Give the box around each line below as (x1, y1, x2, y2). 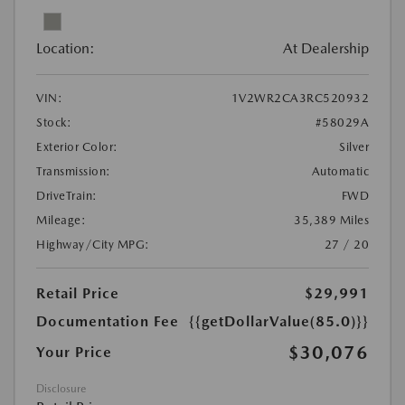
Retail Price (36, 284, 119, 302)
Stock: (36, 115, 71, 129)
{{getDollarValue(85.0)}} (189, 312, 369, 330)
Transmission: (36, 164, 111, 178)
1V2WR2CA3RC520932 (231, 90, 369, 105)
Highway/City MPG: (36, 237, 150, 251)
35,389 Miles (294, 212, 369, 227)
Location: (36, 39, 95, 57)
